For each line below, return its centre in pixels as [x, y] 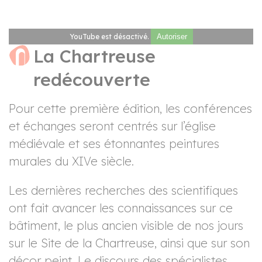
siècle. [116, 161]
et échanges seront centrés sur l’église [112, 126]
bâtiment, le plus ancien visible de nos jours [126, 226]
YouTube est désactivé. [110, 37]
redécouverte [92, 80]
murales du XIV [50, 161]
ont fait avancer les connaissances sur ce [121, 208]
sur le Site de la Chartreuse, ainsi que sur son [129, 243]
